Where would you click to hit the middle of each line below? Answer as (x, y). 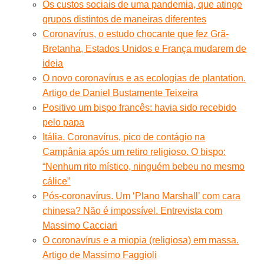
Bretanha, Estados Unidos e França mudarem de (145, 48)
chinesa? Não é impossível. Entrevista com (133, 210)
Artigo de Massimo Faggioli (100, 255)
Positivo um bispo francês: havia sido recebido (140, 107)
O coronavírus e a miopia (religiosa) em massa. (141, 240)
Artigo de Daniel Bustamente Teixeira (121, 93)
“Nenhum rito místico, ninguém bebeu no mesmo (144, 166)
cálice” (57, 181)
